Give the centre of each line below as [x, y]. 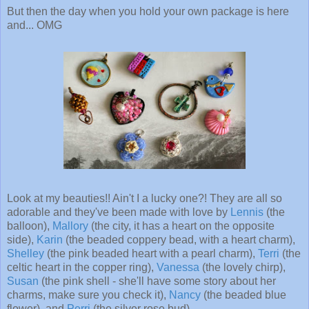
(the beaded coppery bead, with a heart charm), [179, 240]
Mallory [70, 226]
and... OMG [34, 26]
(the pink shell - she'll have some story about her [157, 281]
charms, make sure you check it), [88, 295]
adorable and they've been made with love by [119, 212]
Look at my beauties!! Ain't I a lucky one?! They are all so [144, 199]
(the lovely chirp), [242, 268]
